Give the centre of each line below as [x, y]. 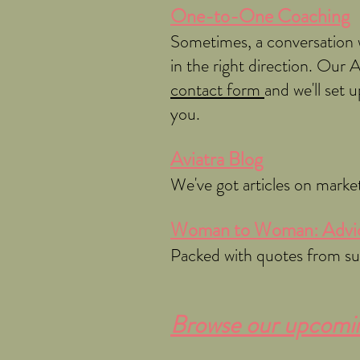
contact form [217, 89]
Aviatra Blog [217, 159]
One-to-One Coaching [260, 16]
